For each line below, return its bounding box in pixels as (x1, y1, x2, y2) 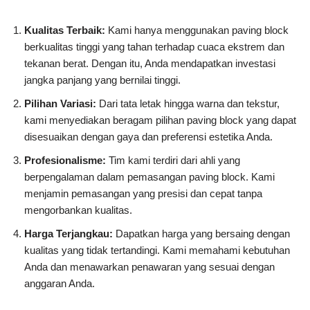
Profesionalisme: (24, 154, 106, 166)
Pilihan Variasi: (24, 97, 96, 109)
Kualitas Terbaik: (24, 24, 105, 36)
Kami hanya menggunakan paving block (105, 24, 289, 36)
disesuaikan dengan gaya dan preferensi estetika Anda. (24, 130, 273, 143)
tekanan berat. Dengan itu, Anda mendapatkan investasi (24, 57, 275, 69)
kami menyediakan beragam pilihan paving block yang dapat (24, 113, 296, 126)
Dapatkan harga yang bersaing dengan (113, 227, 290, 239)
